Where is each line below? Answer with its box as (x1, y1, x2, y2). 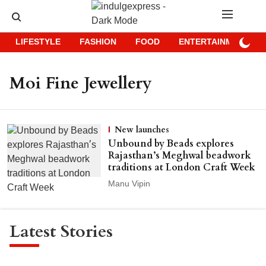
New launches (114, 124, 169, 135)
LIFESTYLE (15, 37, 61, 47)
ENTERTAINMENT (179, 37, 249, 47)
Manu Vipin (107, 179, 150, 189)
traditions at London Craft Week (107, 161, 255, 174)
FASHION (80, 37, 116, 47)
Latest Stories (9, 220, 113, 243)
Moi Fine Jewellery (9, 72, 152, 94)
